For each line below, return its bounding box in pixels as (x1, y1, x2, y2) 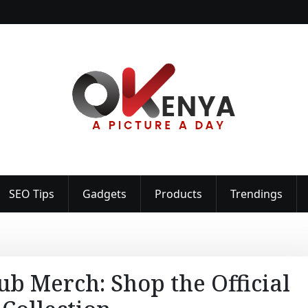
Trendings (230, 186, 283, 201)
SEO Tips (8, 186, 54, 201)
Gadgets (82, 186, 126, 201)
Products (154, 186, 202, 201)
